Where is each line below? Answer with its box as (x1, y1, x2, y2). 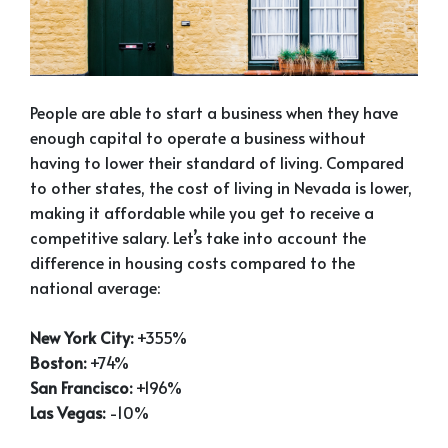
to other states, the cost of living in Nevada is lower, (30, 175, 412, 198)
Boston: (30, 350, 86, 373)
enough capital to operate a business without (30, 125, 366, 148)
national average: (30, 275, 160, 298)
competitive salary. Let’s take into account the (30, 225, 366, 248)
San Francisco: (30, 375, 132, 398)
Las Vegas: (30, 400, 105, 423)
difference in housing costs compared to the (30, 250, 355, 273)
